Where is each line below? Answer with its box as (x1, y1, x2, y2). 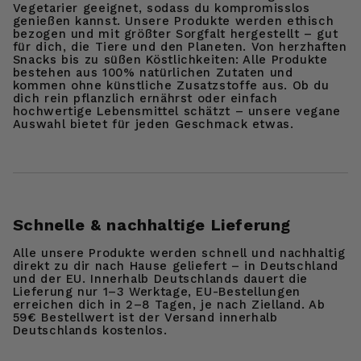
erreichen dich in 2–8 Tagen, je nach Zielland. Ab (12, 297, 326, 313)
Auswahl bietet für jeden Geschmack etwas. (12, 116, 294, 131)
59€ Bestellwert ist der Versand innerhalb (12, 310, 278, 326)
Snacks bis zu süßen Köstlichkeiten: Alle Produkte (12, 52, 328, 67)
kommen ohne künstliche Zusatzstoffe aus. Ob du (12, 77, 330, 93)
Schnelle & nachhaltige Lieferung (12, 214, 291, 234)
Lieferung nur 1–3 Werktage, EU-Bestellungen (12, 284, 301, 300)
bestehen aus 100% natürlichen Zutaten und (12, 64, 293, 80)
